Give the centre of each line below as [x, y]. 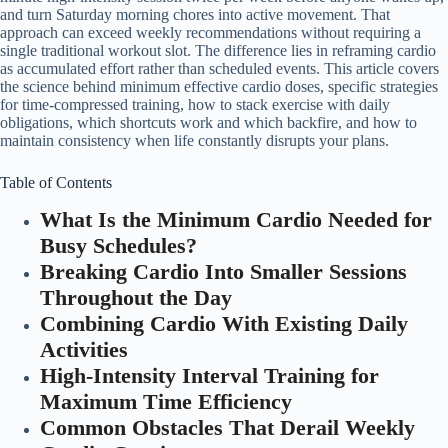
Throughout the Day [136, 297]
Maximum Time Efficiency [166, 401]
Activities [84, 349]
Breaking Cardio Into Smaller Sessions [223, 271]
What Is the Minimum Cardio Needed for [236, 219]
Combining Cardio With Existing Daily [224, 323]
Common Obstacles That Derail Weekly [227, 427]
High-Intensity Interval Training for [209, 375]
